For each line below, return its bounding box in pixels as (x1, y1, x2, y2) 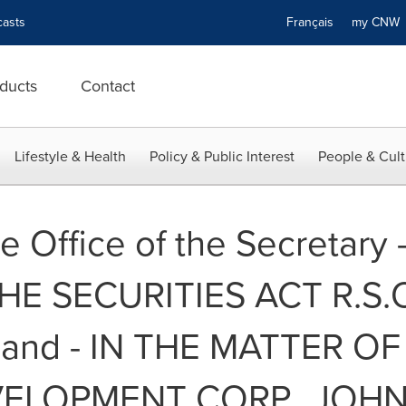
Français (286, 13, 333, 32)
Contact (81, 74, 135, 98)
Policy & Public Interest (150, 146, 295, 167)
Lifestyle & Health (14, 146, 126, 167)
